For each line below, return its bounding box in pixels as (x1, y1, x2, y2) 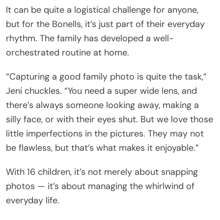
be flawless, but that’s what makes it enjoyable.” (6, 141, 199, 154)
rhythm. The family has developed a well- (6, 32, 174, 44)
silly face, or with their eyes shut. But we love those (6, 113, 213, 125)
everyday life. (6, 194, 59, 206)
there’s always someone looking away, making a (6, 99, 199, 111)
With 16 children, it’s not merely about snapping (6, 165, 198, 178)
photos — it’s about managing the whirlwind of (6, 180, 194, 192)
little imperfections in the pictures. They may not (6, 127, 204, 139)
